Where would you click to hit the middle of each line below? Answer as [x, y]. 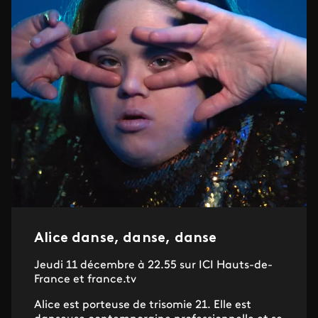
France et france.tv [85, 280]
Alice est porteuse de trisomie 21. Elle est [143, 305]
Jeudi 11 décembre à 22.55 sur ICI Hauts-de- [153, 265]
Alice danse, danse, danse [126, 238]
